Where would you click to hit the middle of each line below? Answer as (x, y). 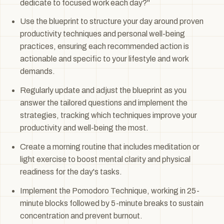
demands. (37, 71)
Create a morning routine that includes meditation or (110, 146)
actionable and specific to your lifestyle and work (104, 59)
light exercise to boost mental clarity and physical (105, 159)
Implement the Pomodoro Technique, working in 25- (110, 190)
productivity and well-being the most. (84, 128)
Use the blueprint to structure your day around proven (112, 21)
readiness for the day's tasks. (71, 171)
